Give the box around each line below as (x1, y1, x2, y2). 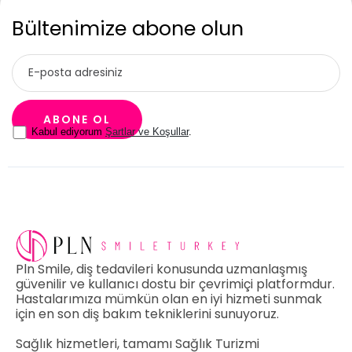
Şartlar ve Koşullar (105, 125, 189, 137)
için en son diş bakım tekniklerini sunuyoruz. (16, 304, 279, 323)
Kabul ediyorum (31, 125, 105, 137)
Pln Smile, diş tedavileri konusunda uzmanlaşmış (16, 259, 307, 278)
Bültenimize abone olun (12, 13, 244, 42)
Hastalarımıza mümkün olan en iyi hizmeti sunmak (16, 289, 322, 308)
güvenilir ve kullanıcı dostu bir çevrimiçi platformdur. (16, 274, 335, 293)
